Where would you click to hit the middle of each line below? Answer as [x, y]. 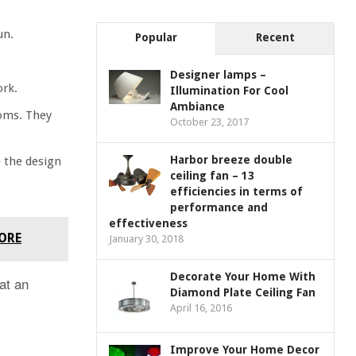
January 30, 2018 [147, 239]
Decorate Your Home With [243, 277]
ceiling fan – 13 [213, 176]
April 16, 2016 [201, 308]
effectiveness [149, 224]
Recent [275, 38]
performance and [219, 208]
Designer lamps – [219, 75]
